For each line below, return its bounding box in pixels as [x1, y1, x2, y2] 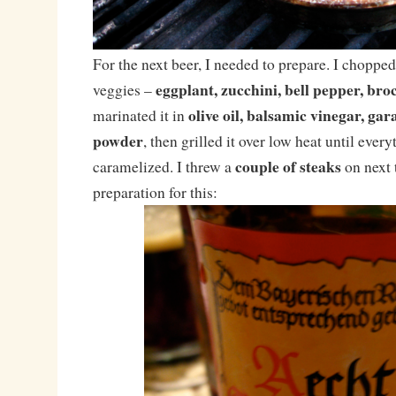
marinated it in [92, 104, 188, 126]
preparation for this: [92, 181, 217, 202]
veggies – [92, 79, 156, 100]
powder [92, 128, 143, 152]
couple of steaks [234, 154, 341, 178]
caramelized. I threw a [92, 156, 235, 177]
